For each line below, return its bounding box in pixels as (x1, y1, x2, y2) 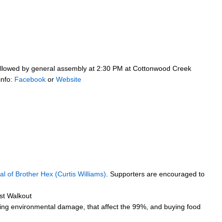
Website (56, 75, 81, 83)
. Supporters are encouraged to (106, 169, 205, 178)
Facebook (14, 75, 46, 83)
